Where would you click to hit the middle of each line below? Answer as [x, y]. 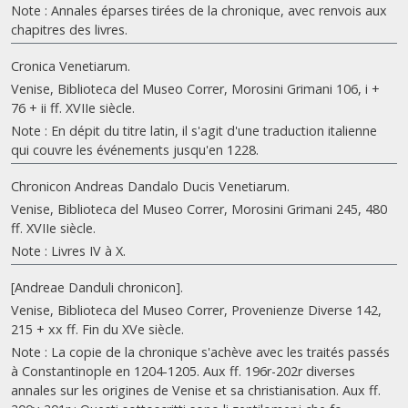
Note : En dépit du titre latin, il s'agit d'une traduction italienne [194, 131]
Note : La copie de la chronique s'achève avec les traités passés [200, 352]
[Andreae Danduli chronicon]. [97, 287]
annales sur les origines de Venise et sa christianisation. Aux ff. [196, 390]
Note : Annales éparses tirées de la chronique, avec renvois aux [199, 10]
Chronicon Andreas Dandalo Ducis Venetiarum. [150, 186]
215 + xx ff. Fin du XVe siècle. [97, 329]
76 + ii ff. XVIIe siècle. [73, 108]
